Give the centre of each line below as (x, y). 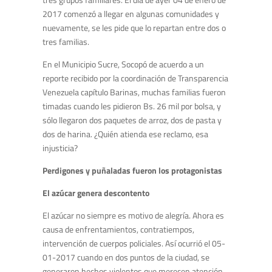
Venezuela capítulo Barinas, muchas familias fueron (134, 92)
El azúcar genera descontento (96, 193)
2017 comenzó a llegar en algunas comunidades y (131, 14)
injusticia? (60, 148)
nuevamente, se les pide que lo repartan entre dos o (134, 28)
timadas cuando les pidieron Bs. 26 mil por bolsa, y (132, 106)
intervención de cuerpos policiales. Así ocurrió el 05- (134, 243)
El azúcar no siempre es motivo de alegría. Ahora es (133, 216)
